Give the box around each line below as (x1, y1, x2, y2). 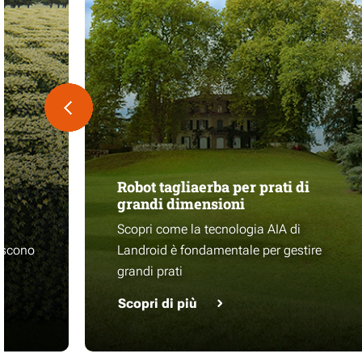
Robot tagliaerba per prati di (117, 177, 309, 196)
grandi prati (117, 263, 183, 279)
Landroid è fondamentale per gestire (117, 242, 322, 258)
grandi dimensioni (117, 194, 245, 213)
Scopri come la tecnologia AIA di (117, 221, 301, 237)
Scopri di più (118, 296, 197, 311)
